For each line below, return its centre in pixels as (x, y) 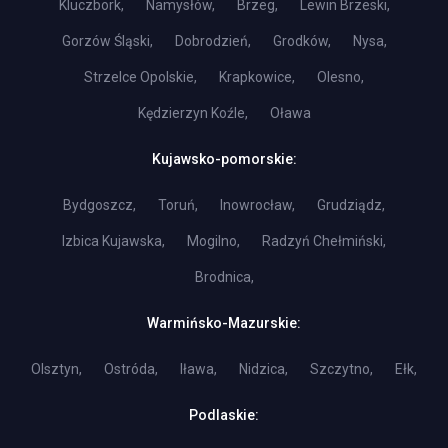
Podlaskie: (224, 415)
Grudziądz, (351, 205)
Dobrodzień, (212, 41)
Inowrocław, (257, 205)
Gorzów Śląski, (107, 41)
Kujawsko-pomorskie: (224, 159)
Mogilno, (213, 241)
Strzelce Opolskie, (140, 77)
